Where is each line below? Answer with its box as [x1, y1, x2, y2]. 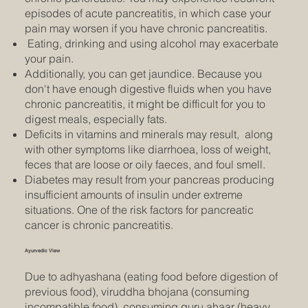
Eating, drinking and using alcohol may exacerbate [24, 36, 278, 51]
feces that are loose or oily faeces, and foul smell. [24, 157, 268, 172]
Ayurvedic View [24, 247, 60, 254]
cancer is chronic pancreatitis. [24, 218, 173, 232]
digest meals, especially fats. [24, 112, 167, 126]
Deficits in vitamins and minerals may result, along [24, 127, 273, 142]
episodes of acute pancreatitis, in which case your [24, 6, 271, 21]
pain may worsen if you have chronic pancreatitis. [24, 21, 267, 36]
